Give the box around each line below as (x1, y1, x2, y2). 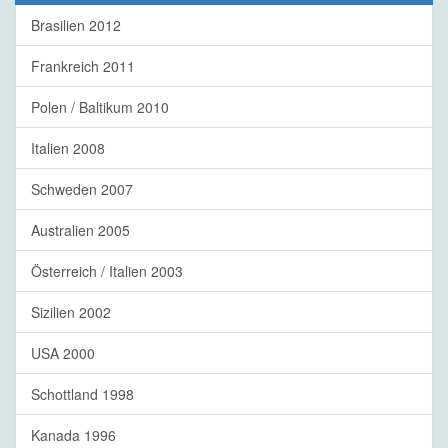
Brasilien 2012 (31, 15, 121, 36)
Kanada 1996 (31, 425, 116, 446)
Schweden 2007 (31, 179, 133, 200)
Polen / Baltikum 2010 (31, 97, 169, 118)
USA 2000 (31, 343, 95, 364)
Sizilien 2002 (31, 302, 111, 323)
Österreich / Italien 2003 (31, 261, 183, 282)
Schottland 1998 (31, 384, 134, 405)
